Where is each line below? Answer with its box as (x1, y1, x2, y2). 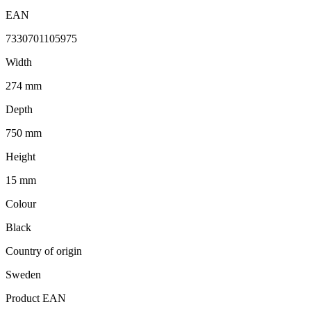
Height (6, 150, 35, 162)
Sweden (6, 268, 41, 280)
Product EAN (6, 292, 66, 304)
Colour (6, 197, 36, 210)
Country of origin (6, 244, 82, 257)
